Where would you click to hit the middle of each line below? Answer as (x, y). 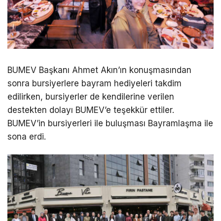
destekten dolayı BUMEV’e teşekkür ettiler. (91, 110)
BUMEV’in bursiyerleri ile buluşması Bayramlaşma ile (110, 124)
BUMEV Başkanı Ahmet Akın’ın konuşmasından (99, 70)
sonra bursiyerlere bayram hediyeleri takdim (94, 84)
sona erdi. (27, 137)
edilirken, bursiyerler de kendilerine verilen (91, 97)
